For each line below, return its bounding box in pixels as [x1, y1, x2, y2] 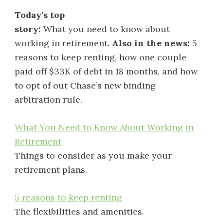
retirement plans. [15, 164, 87, 175]
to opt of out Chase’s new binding [15, 80, 156, 91]
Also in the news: [112, 37, 190, 49]
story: [15, 23, 41, 35]
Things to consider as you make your [15, 150, 172, 161]
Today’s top [15, 9, 65, 20]
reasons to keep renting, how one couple [15, 52, 186, 63]
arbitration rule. [15, 94, 82, 105]
